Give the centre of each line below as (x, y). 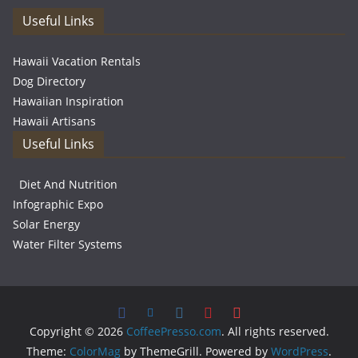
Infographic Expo (58, 204)
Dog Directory (49, 81)
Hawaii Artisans (54, 121)
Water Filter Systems (68, 244)
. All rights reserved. (275, 331)
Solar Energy (46, 224)
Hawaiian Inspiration (68, 101)
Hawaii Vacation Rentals (77, 61)
